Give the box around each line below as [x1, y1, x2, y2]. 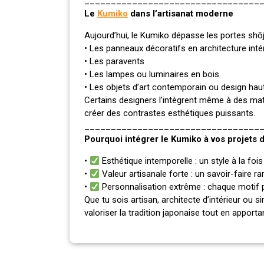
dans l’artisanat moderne [128, 8, 233, 19]
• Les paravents [84, 56, 144, 67]
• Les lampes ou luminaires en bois [84, 69, 219, 80]
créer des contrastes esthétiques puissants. [84, 108, 255, 119]
